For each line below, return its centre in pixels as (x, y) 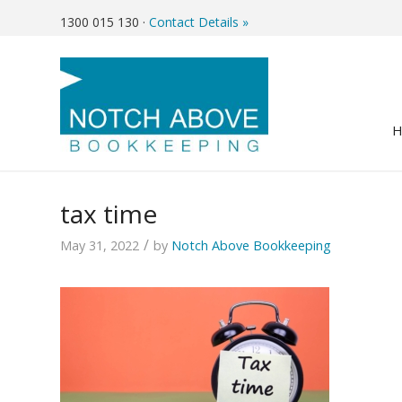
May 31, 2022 (100, 245)
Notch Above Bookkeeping (251, 245)
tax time (109, 214)
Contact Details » (199, 22)
